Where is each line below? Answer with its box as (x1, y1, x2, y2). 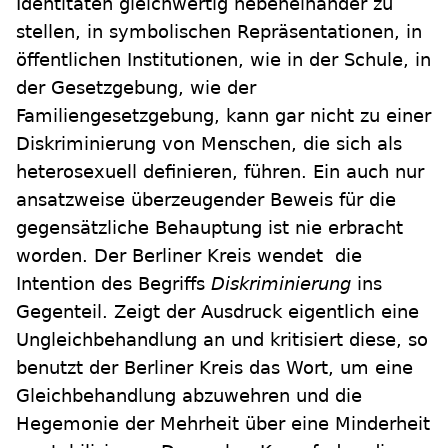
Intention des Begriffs (16, 272, 211, 294)
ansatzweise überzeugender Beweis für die (16, 188, 396, 210)
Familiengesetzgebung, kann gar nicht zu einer (16, 104, 431, 126)
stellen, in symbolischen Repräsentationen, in (16, 20, 422, 42)
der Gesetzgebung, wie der (16, 76, 256, 98)
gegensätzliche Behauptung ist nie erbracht (16, 216, 403, 238)
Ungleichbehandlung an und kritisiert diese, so (16, 328, 428, 350)
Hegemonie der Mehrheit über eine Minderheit (16, 412, 430, 434)
